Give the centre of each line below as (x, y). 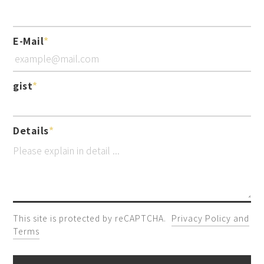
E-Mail (29, 41)
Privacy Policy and (211, 218)
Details (31, 131)
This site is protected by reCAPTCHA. (91, 218)
